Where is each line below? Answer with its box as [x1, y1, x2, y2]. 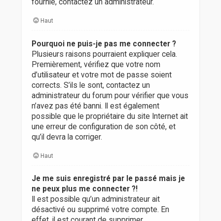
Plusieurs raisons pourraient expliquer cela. [31, 49, 177, 59]
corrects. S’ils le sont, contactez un [31, 80, 150, 90]
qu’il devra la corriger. [31, 132, 102, 142]
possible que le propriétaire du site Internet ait [31, 111, 188, 121]
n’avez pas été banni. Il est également [31, 101, 159, 110]
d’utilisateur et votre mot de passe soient [31, 70, 172, 79]
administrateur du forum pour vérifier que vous [31, 91, 188, 100]
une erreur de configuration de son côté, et [31, 122, 176, 131]
